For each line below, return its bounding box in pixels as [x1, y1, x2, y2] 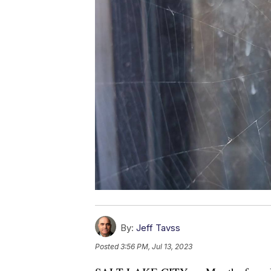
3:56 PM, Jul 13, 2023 [120, 241, 192, 251]
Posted [95, 241, 120, 251]
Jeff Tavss [136, 221, 180, 233]
